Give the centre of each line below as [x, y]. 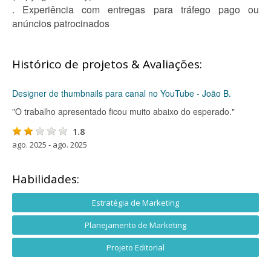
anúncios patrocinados [61, 23]
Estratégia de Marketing [135, 203]
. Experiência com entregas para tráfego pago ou [135, 9]
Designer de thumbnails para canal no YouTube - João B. [122, 93]
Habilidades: [46, 179]
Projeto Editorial [135, 247]
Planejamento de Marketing [135, 225]
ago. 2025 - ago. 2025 [50, 145]
